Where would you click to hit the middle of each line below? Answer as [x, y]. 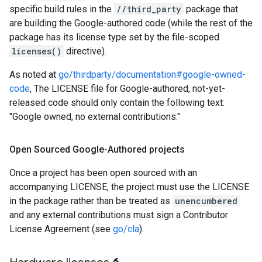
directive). [85, 51]
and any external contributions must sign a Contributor [119, 215]
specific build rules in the [62, 9]
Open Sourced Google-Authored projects [97, 149]
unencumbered [206, 201]
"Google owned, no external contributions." [95, 117]
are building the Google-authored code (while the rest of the [131, 23]
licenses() [37, 51]
